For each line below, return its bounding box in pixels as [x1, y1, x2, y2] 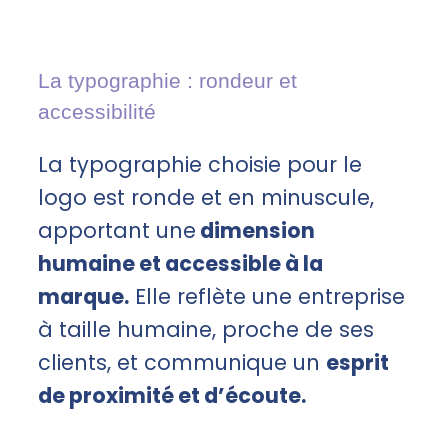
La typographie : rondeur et [38, 69, 297, 93]
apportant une [38, 216, 196, 246]
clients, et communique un [38, 348, 326, 378]
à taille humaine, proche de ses [38, 315, 374, 345]
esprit [326, 348, 389, 378]
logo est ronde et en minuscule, [38, 183, 374, 213]
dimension [196, 216, 315, 246]
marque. [38, 282, 129, 312]
